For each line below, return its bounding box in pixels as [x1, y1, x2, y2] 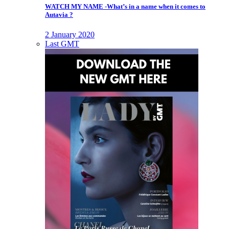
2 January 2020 [45, 30, 95, 39]
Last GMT [45, 39, 79, 49]
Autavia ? [45, 10, 73, 18]
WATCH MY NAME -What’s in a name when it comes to [45, 2, 205, 10]
